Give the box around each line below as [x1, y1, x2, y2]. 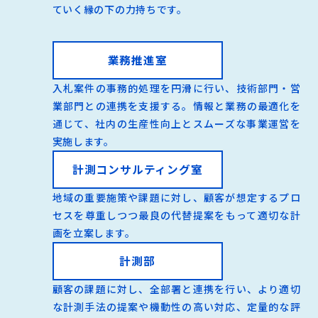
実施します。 [52, 133, 114, 148]
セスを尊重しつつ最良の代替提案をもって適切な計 [52, 207, 301, 222]
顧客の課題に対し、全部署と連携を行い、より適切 [52, 281, 301, 296]
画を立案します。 [52, 225, 136, 240]
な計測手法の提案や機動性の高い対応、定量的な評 [52, 299, 301, 314]
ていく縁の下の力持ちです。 [52, 2, 187, 17]
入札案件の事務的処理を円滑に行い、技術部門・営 [52, 80, 301, 95]
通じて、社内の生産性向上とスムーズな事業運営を [52, 116, 301, 131]
